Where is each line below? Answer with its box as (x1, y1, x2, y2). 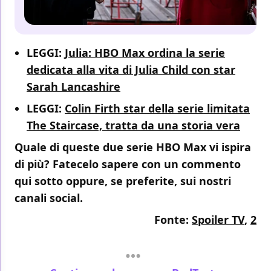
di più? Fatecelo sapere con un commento (15, 157, 241, 172)
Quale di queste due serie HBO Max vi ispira (15, 140, 251, 155)
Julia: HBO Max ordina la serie (65, 45, 225, 60)
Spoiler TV (192, 212, 244, 227)
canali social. (15, 191, 83, 206)
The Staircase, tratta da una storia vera (27, 118, 240, 133)
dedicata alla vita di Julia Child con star (27, 62, 235, 77)
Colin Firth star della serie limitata (65, 101, 250, 116)
